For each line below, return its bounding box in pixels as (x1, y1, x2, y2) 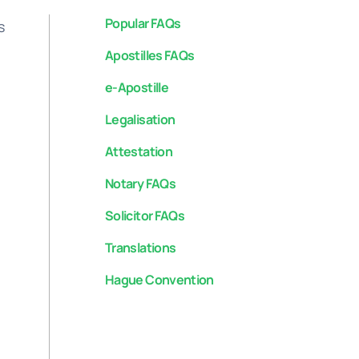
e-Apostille (105, 79, 168, 96)
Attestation (105, 143, 172, 160)
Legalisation (105, 111, 175, 128)
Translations (105, 239, 176, 256)
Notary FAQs (105, 175, 175, 192)
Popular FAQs (105, 14, 181, 32)
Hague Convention (105, 271, 214, 288)
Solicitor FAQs (105, 207, 184, 224)
